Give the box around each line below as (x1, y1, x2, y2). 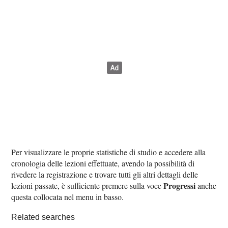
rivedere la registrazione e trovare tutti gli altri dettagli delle (11, 169, 198, 180)
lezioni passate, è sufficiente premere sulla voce (11, 180, 164, 191)
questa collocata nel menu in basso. (11, 191, 124, 203)
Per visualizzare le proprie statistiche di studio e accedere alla (11, 147, 206, 158)
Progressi (163, 180, 196, 192)
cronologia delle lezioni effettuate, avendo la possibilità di (11, 158, 195, 169)
